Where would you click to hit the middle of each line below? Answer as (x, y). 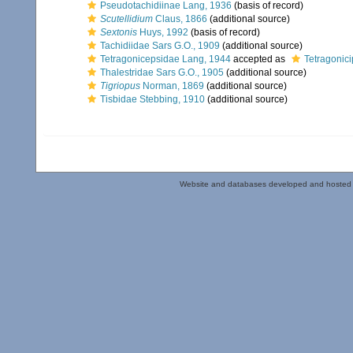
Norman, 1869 (172, 86)
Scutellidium (126, 19)
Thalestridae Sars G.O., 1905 (162, 72)
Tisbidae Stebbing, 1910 (152, 99)
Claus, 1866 (180, 19)
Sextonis (119, 32)
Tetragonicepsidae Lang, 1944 (165, 59)
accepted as (259, 59)
